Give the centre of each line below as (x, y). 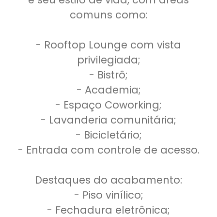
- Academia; (108, 90)
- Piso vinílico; (108, 195)
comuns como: (108, 15)
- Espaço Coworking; (108, 105)
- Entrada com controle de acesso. (108, 150)
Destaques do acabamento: (108, 180)
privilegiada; (108, 60)
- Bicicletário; (108, 135)
